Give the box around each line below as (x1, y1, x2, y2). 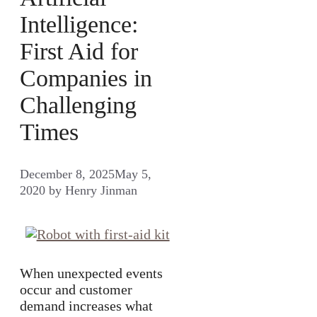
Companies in (20, 64, 152, 91)
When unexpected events (20, 265, 163, 281)
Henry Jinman (65, 183, 137, 197)
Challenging (20, 91, 137, 118)
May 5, (115, 166, 151, 181)
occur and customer (20, 281, 132, 297)
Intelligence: (20, 11, 138, 38)
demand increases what (20, 297, 153, 313)
